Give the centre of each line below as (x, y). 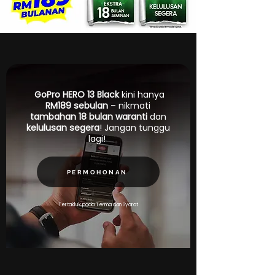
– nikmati (130, 106)
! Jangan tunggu (134, 128)
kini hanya (141, 95)
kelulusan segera (63, 128)
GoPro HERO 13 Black (75, 95)
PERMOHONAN (97, 172)
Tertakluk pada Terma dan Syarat (98, 205)
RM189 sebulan (78, 106)
